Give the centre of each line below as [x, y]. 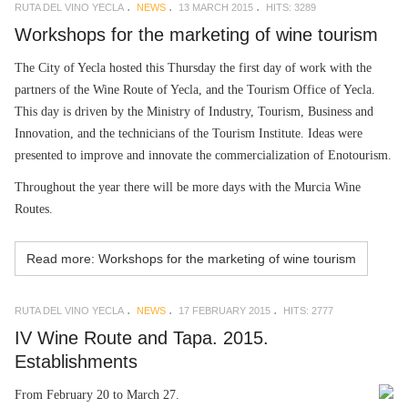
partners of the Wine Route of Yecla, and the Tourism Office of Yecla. [195, 89]
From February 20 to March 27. [97, 394]
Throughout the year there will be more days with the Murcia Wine [188, 187]
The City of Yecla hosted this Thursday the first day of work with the [193, 67]
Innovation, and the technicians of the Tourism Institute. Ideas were [189, 133]
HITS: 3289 [291, 7]
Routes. [34, 209]
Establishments [76, 362]
